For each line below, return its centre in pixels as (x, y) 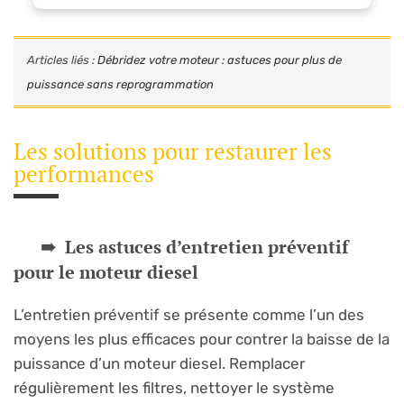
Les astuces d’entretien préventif (207, 247)
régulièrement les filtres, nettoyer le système (174, 388)
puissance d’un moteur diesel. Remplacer (159, 364)
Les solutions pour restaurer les (173, 151)
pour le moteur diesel (106, 272)
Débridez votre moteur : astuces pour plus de (220, 60)
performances (84, 174)
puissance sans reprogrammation (120, 85)
